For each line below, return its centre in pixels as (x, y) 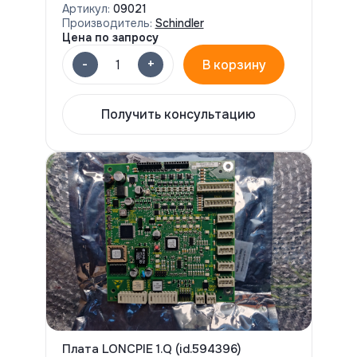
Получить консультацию (178, 114)
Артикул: (87, 9)
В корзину (234, 65)
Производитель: (107, 23)
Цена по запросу (110, 37)
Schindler (179, 23)
